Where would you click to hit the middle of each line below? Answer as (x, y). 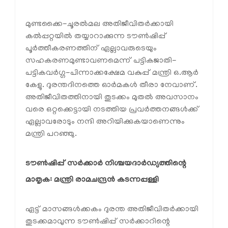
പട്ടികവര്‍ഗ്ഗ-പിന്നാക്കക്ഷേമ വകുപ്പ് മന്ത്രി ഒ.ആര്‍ (112, 73)
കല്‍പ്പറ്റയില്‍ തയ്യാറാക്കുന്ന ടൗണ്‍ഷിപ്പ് (96, 36)
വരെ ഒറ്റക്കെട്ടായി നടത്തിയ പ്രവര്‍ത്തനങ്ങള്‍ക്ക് (112, 110)
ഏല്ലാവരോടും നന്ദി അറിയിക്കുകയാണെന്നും (105, 122)
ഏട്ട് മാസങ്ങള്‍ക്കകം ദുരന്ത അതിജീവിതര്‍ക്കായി (112, 209)
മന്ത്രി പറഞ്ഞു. (51, 134)
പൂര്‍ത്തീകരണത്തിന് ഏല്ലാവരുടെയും (91, 49)
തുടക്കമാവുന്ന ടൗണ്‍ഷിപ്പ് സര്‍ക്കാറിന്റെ (98, 222)
